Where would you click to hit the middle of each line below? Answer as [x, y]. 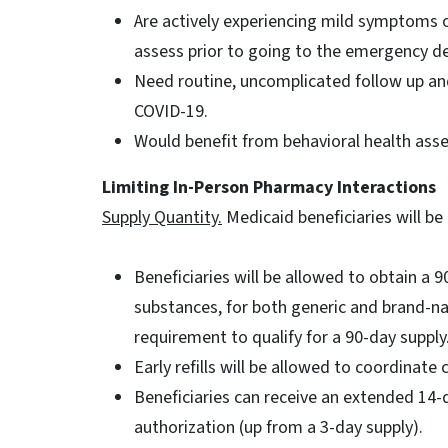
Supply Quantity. [162, 217]
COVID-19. [171, 111]
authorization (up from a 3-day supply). [278, 427]
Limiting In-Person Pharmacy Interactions [269, 187]
